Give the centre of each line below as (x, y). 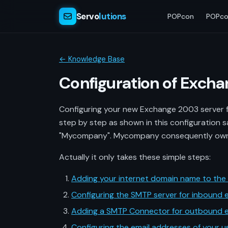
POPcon (181, 16)
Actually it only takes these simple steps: (135, 157)
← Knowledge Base (92, 59)
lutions (112, 16)
